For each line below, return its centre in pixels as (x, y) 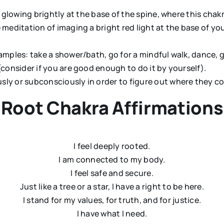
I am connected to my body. (112, 160)
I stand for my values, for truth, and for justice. (112, 200)
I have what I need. (112, 214)
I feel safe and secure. (112, 173)
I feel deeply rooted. (112, 146)
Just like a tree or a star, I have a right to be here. (112, 187)
